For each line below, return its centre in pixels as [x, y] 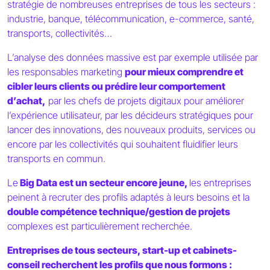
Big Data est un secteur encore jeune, [104, 182]
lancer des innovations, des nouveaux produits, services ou [131, 129]
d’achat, [27, 100]
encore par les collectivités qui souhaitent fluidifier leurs [123, 144]
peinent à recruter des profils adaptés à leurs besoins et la [128, 197]
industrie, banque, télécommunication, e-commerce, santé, [131, 18]
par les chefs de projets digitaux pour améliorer [145, 100]
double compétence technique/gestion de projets [119, 211]
